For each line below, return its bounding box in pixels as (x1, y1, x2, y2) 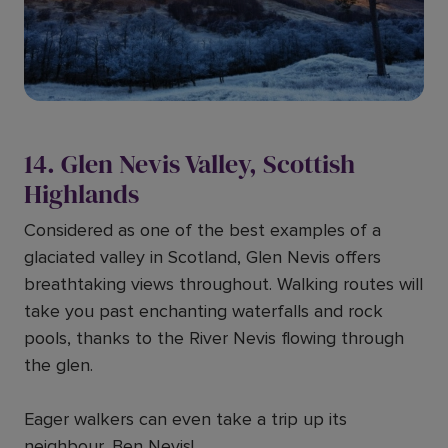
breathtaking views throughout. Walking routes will (24, 273, 423, 295)
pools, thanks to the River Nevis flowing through (24, 327, 404, 349)
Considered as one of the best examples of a (24, 219, 381, 241)
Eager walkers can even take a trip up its (24, 408, 347, 430)
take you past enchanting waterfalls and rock (24, 300, 383, 322)
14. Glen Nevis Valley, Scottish (24, 146, 355, 182)
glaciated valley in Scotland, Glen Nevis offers (24, 246, 381, 268)
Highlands (24, 176, 139, 212)
